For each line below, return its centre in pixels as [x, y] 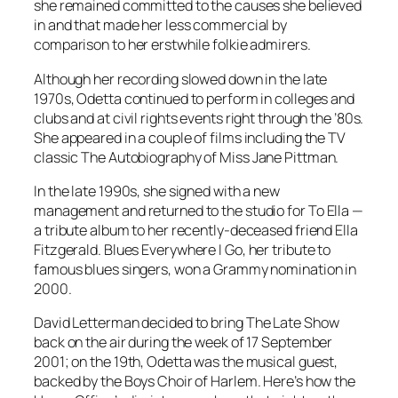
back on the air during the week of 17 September [183, 342]
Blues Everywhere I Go [173, 249]
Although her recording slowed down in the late [181, 79]
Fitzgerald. [69, 249]
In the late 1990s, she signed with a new [157, 191]
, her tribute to [287, 249]
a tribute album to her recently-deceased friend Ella [196, 230]
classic [58, 157]
